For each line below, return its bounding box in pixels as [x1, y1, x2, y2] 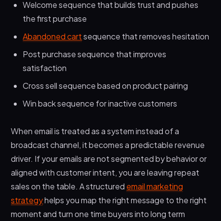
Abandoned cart [23, 31, 82, 41]
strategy [11, 194, 43, 205]
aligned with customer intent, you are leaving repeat [11, 167, 200, 178]
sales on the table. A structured [11, 181, 127, 191]
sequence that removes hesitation [82, 31, 210, 41]
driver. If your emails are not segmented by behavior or [11, 153, 207, 164]
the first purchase [23, 13, 87, 24]
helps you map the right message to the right [43, 194, 207, 205]
